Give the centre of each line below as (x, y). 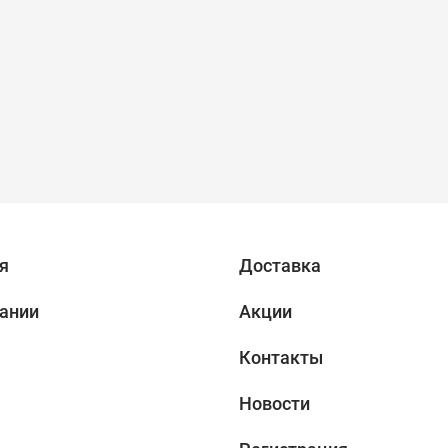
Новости (274, 403)
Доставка (280, 265)
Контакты (281, 357)
